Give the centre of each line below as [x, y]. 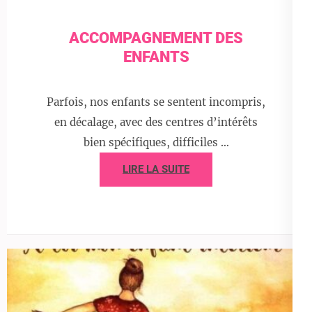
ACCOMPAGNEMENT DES [156, 38]
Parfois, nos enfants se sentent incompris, [156, 102]
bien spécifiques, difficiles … [156, 143]
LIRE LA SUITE [156, 170]
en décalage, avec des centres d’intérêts [156, 123]
